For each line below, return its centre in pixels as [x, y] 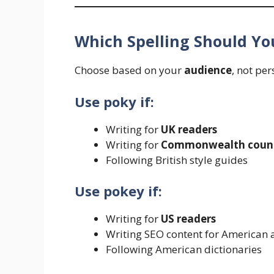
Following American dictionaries [184, 250]
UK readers [189, 129]
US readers [188, 219]
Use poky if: [114, 101]
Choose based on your [129, 70]
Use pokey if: [118, 191]
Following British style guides [177, 160]
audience [208, 70]
